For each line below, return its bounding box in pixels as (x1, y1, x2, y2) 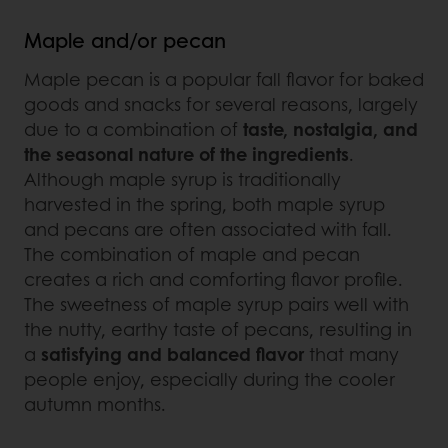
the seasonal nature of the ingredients (24, 141, 349, 168)
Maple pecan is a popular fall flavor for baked (24, 66, 424, 93)
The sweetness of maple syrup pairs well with (24, 291, 409, 318)
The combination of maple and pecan (24, 241, 360, 268)
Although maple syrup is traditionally (24, 166, 341, 193)
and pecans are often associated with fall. (24, 216, 392, 243)
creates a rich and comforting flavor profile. (24, 266, 403, 293)
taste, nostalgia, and (243, 116, 418, 143)
